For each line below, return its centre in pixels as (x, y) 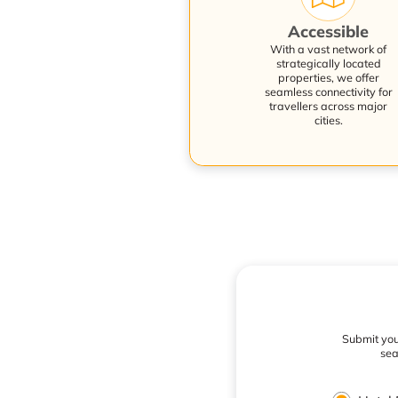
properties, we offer (328, 77)
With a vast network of (329, 48)
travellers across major (329, 105)
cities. (328, 119)
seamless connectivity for (328, 91)
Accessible (329, 31)
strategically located (328, 63)
